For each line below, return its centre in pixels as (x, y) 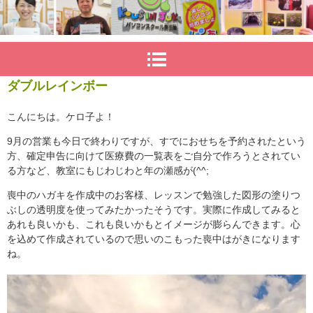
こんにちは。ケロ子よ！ (61, 117)
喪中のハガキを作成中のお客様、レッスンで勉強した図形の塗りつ (154, 195)
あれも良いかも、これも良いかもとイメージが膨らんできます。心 (154, 225)
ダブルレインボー (57, 86)
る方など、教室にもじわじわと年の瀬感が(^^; (108, 171)
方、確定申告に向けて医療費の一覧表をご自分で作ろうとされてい (154, 156)
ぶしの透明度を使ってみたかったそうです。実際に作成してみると (154, 210)
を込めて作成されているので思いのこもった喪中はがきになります (154, 239)
